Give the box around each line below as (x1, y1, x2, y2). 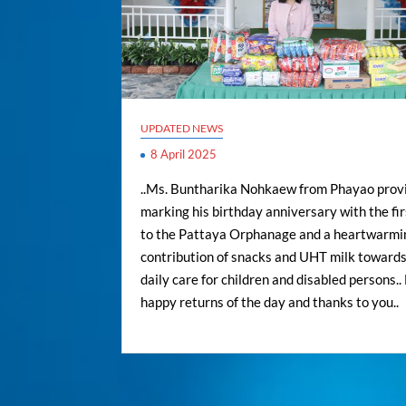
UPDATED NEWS (140, 121, 224, 136)
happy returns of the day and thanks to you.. (140, 294, 400, 311)
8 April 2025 (150, 147, 217, 162)
